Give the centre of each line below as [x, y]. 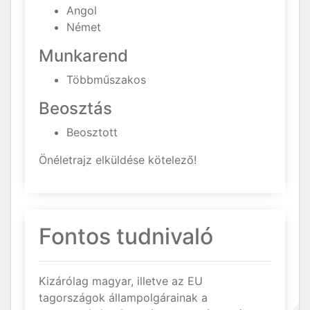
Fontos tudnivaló [126, 236]
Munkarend [83, 55]
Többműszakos [106, 79]
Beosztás [75, 108]
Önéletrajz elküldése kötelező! [118, 159]
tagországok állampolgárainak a [123, 297]
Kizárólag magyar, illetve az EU [121, 281]
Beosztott [92, 132]
